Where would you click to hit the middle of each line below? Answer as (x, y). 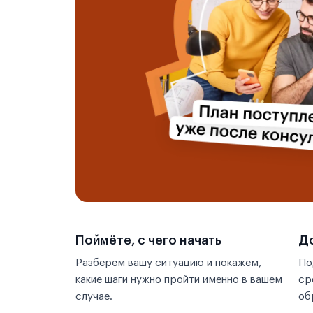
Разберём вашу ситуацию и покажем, (168, 263)
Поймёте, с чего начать (148, 240)
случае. (94, 297)
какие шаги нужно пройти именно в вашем (179, 280)
